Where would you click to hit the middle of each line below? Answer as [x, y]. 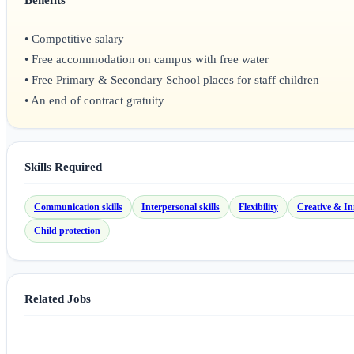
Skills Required [63, 167]
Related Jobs [58, 299]
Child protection [67, 230]
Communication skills [78, 207]
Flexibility [258, 207]
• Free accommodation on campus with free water [147, 60]
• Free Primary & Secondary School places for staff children [172, 80]
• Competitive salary [74, 39]
